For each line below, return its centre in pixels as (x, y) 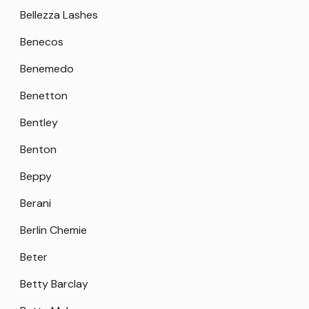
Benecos (42, 41)
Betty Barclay (54, 283)
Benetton (44, 95)
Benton (38, 149)
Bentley (39, 122)
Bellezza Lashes (59, 14)
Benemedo (47, 68)
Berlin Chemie (53, 230)
